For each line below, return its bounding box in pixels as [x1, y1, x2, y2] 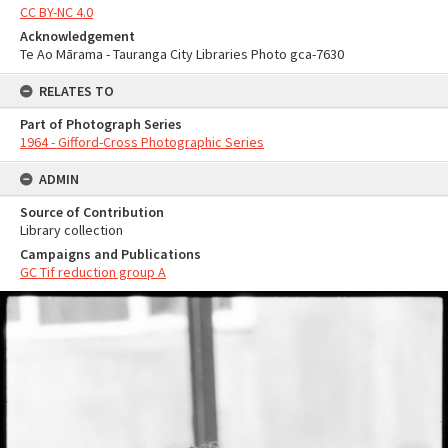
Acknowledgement [20, 27, 135, 45]
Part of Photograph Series [20, 115, 182, 133]
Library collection [20, 221, 123, 239]
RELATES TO [39, 82, 114, 100]
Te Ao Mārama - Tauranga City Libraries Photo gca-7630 [20, 45, 344, 63]
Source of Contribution [20, 203, 164, 221]
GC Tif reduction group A [20, 263, 166, 281]
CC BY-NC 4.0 [20, 3, 93, 21]
